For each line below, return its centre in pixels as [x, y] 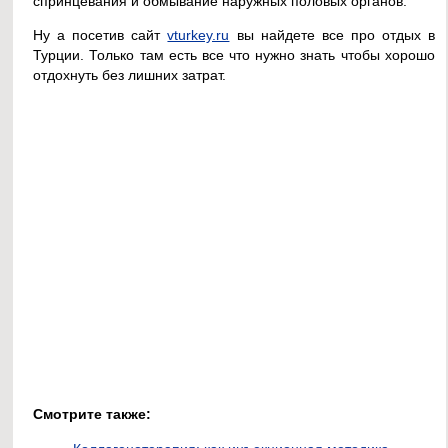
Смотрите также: [92, 414]
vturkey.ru [198, 35]
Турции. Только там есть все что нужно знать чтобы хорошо [234, 55]
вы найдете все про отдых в [332, 35]
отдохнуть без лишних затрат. [130, 75]
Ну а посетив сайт [100, 35]
